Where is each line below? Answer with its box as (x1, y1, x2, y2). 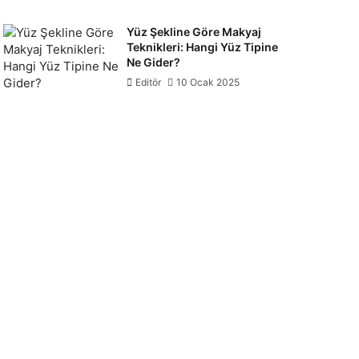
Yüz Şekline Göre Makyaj (127, 25, 261, 38)
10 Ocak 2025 (176, 76, 240, 88)
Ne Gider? (127, 55, 180, 69)
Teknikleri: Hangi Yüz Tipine (127, 40, 278, 54)
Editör (133, 76, 163, 88)
